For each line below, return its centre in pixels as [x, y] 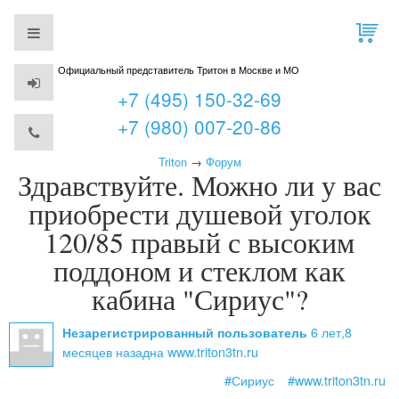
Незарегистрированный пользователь [187, 332]
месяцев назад [106, 351]
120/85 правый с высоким [199, 242]
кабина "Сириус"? [199, 299]
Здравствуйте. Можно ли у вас [199, 185]
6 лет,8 [331, 332]
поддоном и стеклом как [199, 270]
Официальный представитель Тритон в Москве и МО [179, 69]
